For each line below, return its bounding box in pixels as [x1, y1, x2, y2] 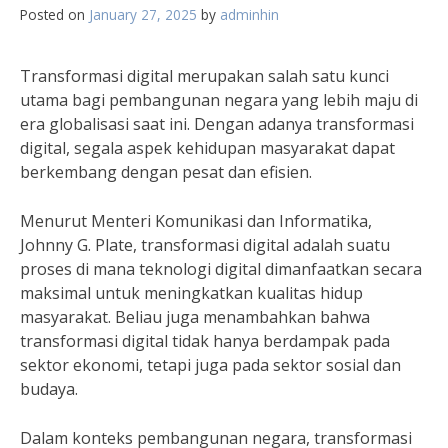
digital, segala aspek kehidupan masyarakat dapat [20, 137, 395, 159]
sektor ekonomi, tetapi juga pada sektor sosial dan [20, 354, 401, 376]
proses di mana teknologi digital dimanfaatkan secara [20, 258, 422, 280]
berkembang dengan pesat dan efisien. [20, 161, 312, 183]
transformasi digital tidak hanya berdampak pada [20, 330, 390, 352]
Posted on [20, 5, 89, 24]
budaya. [20, 378, 78, 400]
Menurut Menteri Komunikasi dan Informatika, [20, 210, 372, 232]
